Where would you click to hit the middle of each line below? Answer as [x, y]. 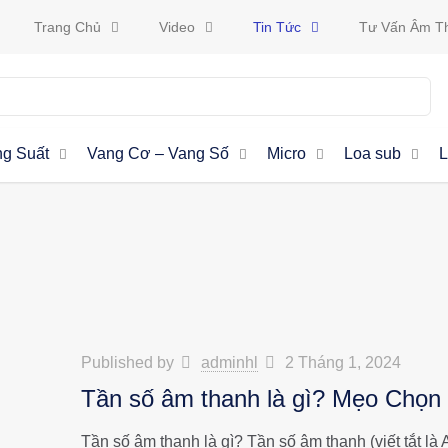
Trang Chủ [67, 27]
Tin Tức [276, 27]
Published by [129, 362]
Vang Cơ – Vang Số [158, 153]
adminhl [229, 362]
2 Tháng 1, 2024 [343, 362]
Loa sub [373, 153]
